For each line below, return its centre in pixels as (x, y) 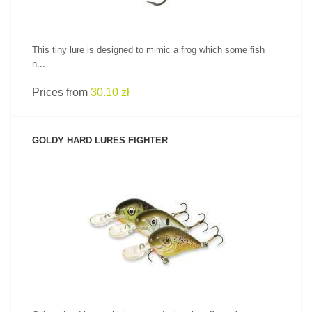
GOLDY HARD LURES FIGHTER (100, 140)
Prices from (61, 92)
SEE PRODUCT (156, 212)
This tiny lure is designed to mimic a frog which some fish (148, 50)
